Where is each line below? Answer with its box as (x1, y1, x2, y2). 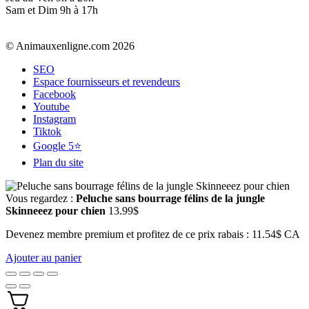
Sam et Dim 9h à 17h (6, 3, 98, 16)
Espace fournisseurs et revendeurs (33, 75, 180, 88)
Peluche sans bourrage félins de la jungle (76, 192, 265, 204)
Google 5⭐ (33, 139, 81, 152)
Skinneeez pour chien (6, 204, 106, 217)
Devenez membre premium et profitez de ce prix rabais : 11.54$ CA (6, 228, 300, 240)
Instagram (33, 112, 76, 125)
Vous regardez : (6, 192, 76, 204)
